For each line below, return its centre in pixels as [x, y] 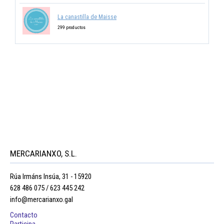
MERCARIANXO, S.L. [43, 154]
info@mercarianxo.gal [41, 200]
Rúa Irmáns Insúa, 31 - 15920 [51, 177]
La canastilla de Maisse [87, 17]
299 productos [71, 27]
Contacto [24, 215]
